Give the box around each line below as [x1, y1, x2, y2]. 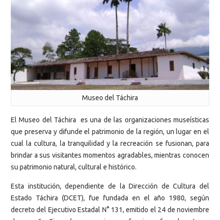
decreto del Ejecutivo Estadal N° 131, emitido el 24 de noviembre [11, 205, 209, 214]
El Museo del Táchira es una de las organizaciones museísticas [11, 115, 209, 124]
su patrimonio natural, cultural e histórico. [11, 163, 137, 171]
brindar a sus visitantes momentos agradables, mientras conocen [11, 151, 209, 159]
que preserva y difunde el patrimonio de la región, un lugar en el [11, 127, 209, 136]
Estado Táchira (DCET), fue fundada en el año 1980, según [11, 193, 209, 202]
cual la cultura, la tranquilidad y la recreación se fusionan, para [11, 139, 209, 147]
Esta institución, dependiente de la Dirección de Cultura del [11, 182, 209, 190]
